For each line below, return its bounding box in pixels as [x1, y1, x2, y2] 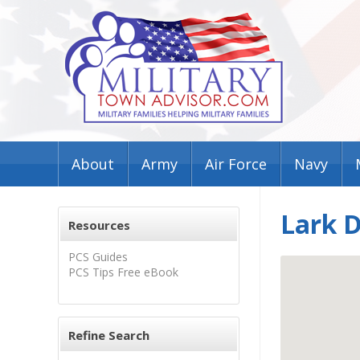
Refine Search [68, 327, 149, 343]
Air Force [205, 154, 267, 174]
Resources [68, 217, 130, 233]
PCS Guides [68, 249, 128, 264]
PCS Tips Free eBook [68, 264, 178, 280]
